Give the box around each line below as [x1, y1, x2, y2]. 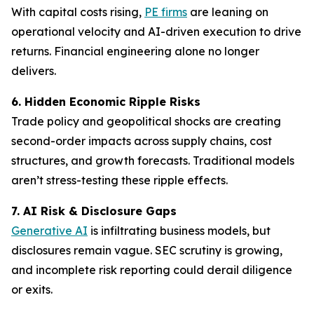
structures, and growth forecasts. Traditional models [11, 153, 294, 168]
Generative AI [11, 224, 88, 238]
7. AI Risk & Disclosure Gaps [11, 204, 177, 218]
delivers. [11, 64, 56, 78]
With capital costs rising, [11, 5, 144, 19]
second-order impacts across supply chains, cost [11, 134, 272, 148]
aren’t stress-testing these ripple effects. [11, 173, 228, 187]
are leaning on [187, 5, 268, 19]
